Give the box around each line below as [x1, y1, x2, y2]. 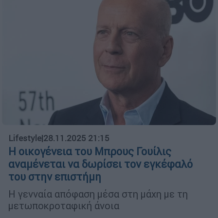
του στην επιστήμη [8, 170, 101, 183]
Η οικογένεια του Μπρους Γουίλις [8, 145, 171, 158]
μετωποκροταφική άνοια [8, 199, 119, 212]
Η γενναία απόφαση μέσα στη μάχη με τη [8, 187, 188, 200]
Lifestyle [8, 132, 41, 144]
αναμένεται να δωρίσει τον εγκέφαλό [8, 157, 193, 171]
